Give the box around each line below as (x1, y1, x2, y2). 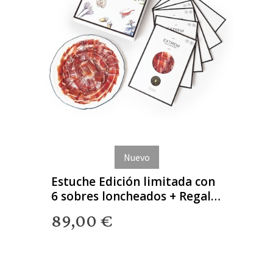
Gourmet (51, 202, 104, 219)
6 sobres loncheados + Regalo (51, 188, 218, 204)
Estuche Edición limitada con (51, 173, 215, 190)
